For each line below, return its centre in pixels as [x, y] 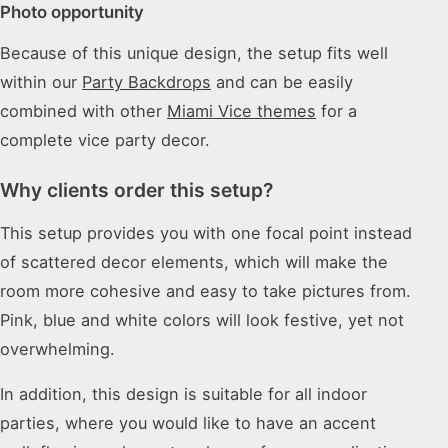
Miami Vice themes [241, 111]
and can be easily [282, 82]
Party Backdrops [146, 82]
